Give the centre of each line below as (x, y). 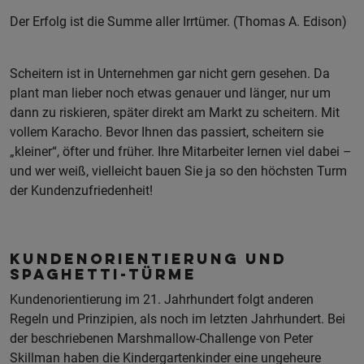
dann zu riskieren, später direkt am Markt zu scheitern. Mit (175, 113)
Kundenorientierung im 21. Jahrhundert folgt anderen (162, 300)
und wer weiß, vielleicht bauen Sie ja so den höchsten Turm (178, 171)
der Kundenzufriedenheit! (81, 191)
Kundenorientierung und (148, 261)
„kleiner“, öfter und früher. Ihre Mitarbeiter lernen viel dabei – (181, 152)
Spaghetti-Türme (103, 276)
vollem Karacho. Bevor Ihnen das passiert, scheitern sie (167, 132)
